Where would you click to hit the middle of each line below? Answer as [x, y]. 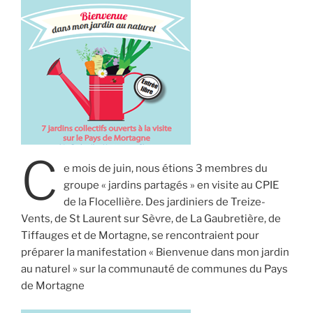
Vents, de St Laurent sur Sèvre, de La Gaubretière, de [151, 218]
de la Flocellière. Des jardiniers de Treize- [164, 202]
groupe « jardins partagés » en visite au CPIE [171, 185]
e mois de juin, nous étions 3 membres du [165, 168]
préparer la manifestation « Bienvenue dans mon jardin [155, 252]
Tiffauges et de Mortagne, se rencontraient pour [140, 235]
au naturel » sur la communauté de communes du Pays [154, 269]
